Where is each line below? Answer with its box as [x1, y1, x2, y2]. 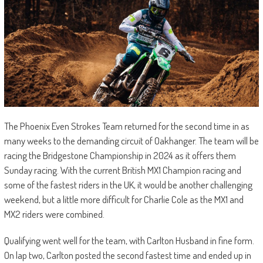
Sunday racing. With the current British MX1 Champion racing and [4, 164, 241, 177]
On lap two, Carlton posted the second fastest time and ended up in [4, 249, 251, 262]
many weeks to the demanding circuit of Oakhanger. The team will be [4, 134, 259, 147]
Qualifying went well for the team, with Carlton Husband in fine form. [4, 234, 254, 247]
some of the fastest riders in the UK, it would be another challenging [4, 178, 252, 191]
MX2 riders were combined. [4, 208, 106, 221]
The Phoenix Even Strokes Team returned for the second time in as [4, 120, 249, 133]
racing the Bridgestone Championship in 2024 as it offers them [4, 149, 236, 162]
